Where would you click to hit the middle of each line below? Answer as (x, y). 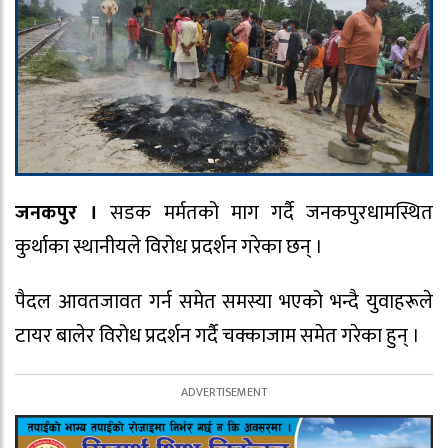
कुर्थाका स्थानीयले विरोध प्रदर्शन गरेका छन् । (169, 247)
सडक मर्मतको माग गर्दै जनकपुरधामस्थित (266, 213)
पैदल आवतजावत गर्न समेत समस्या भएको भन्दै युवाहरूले (224, 302)
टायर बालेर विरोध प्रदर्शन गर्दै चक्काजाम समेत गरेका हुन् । (217, 336)
